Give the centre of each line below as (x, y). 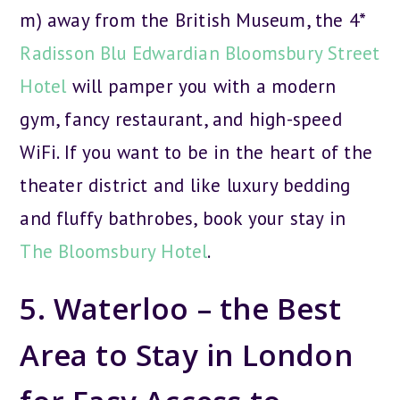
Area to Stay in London (186, 355)
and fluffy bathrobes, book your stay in (183, 218)
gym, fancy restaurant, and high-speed (181, 119)
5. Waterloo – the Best (180, 308)
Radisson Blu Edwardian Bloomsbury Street (200, 53)
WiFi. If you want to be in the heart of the (196, 152)
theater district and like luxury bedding (185, 185)
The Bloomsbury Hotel (114, 251)
